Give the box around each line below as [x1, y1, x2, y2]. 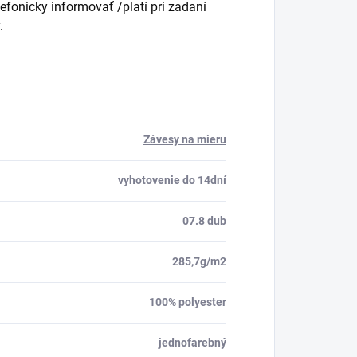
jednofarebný [159, 336, 226, 350]
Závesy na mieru [143, 133, 226, 147]
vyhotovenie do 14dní [118, 174, 226, 187]
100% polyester [149, 296, 226, 309]
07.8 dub [182, 214, 226, 228]
